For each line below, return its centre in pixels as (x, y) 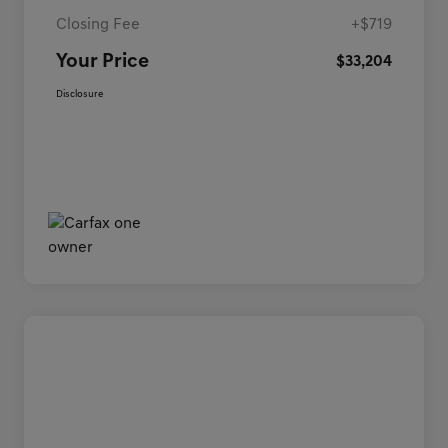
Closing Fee (98, 25)
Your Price (102, 62)
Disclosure (79, 95)
